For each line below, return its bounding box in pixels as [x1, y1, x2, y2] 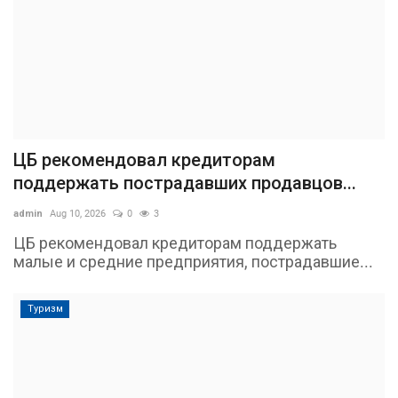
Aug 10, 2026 [50, 207, 106, 219]
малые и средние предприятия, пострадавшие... [13, 251, 373, 271]
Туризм [27, 302, 63, 314]
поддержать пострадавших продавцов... [13, 171, 356, 194]
